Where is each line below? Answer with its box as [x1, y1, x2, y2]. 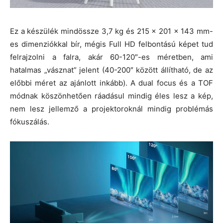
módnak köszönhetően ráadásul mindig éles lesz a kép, [10, 91, 213, 101]
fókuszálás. [10, 116, 49, 126]
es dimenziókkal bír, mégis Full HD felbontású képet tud [10, 39, 213, 49]
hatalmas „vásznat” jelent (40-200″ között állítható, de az [10, 65, 213, 75]
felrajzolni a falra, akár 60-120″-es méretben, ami [10, 52, 213, 62]
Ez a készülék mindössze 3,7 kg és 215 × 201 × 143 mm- [10, 26, 213, 36]
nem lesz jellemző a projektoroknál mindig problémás [10, 104, 213, 113]
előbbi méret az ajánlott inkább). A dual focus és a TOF [10, 78, 213, 88]
